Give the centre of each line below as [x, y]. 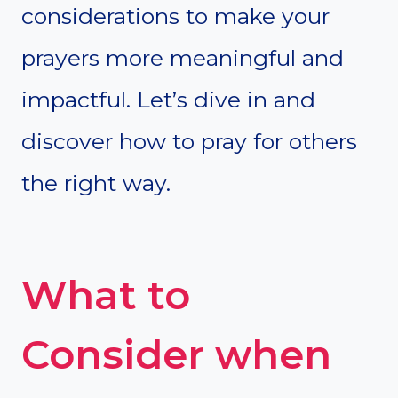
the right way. [96, 183]
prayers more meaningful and [183, 58]
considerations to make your [175, 16]
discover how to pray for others [189, 142]
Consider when [176, 354]
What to [106, 294]
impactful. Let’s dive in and [168, 100]
